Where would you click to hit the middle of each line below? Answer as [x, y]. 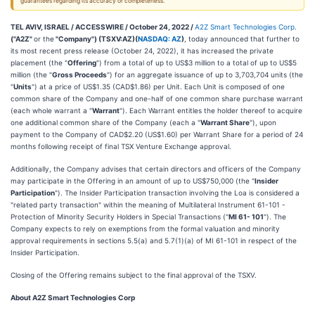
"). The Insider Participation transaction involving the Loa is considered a [177, 193]
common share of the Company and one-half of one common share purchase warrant [157, 98]
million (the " [31, 75]
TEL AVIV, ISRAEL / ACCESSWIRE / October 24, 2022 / [103, 27]
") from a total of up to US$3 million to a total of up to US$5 [197, 63]
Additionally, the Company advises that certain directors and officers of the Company [156, 169]
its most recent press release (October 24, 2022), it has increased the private [142, 51]
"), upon [263, 122]
